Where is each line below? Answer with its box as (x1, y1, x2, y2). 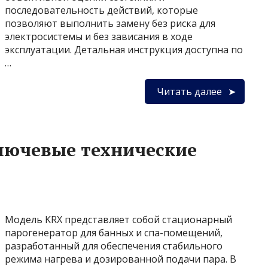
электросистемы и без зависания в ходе (5, 30, 193, 43)
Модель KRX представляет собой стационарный (5, 213, 232, 226)
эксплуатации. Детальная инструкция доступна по (5, 43, 243, 56)
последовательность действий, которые (5, 4, 198, 17)
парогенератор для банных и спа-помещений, (5, 226, 223, 239)
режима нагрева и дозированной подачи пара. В (5, 252, 236, 266)
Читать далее (157, 85, 222, 98)
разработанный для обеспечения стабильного (5, 239, 223, 252)
